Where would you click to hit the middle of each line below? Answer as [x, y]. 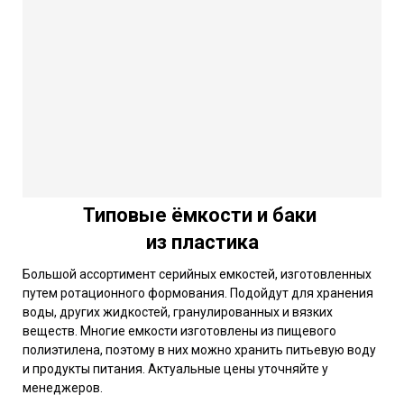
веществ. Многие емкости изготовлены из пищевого [179, 331]
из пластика [202, 242]
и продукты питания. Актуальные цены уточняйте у [175, 368]
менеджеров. [63, 387]
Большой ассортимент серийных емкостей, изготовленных [197, 274]
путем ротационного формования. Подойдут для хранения [198, 293]
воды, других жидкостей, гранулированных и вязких [178, 312]
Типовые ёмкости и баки [202, 215]
